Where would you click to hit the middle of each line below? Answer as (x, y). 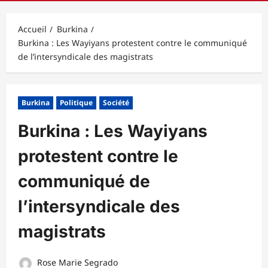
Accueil (32, 29)
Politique (76, 102)
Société (116, 102)
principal (60, 8)
